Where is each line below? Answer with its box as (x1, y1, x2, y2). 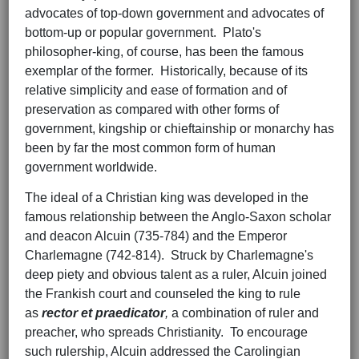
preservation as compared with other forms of (25, 103, 279, 117)
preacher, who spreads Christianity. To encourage (25, 325, 308, 340)
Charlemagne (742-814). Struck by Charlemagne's (25, 248, 313, 263)
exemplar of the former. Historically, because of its (25, 64, 308, 79)
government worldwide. (25, 160, 163, 175)
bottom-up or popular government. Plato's (25, 26, 261, 40)
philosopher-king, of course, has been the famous (25, 45, 304, 59)
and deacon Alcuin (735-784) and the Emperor (25, 229, 287, 244)
